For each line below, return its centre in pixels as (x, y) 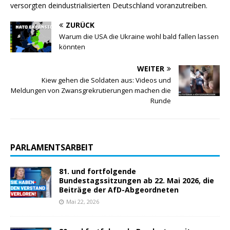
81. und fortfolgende (98, 171)
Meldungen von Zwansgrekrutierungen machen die (91, 91)
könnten (72, 47)
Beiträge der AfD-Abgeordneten (119, 190)
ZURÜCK (80, 25)
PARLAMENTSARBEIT (52, 148)
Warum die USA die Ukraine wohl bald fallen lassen (139, 37)
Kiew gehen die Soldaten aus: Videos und (106, 80)
